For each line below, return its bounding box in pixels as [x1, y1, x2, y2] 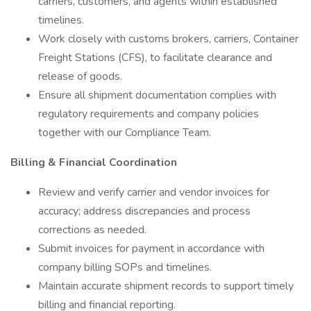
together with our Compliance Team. [38, 125, 211, 140]
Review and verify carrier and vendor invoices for [38, 185, 269, 200]
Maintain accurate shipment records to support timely [38, 278, 294, 294]
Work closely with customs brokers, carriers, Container [38, 31, 299, 47]
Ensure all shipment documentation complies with [38, 87, 276, 103]
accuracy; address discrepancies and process [38, 203, 251, 219]
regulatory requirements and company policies [38, 106, 259, 121]
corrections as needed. [38, 222, 146, 237]
